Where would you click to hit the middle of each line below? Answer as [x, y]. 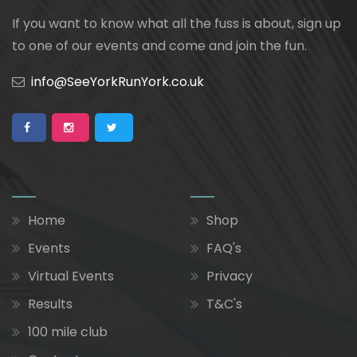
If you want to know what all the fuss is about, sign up [177, 24]
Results [50, 304]
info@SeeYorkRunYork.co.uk [118, 82]
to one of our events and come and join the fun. [159, 46]
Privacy [229, 276]
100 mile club [68, 332]
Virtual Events [71, 276]
